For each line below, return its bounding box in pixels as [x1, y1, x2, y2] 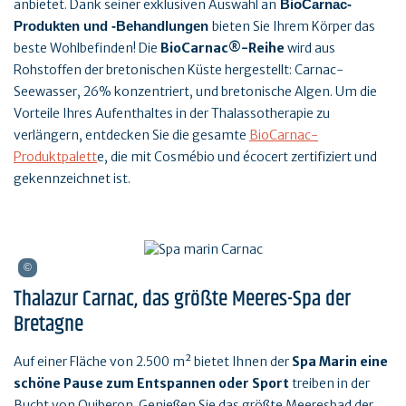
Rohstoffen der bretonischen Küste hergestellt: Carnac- [14, 61, 343, 78]
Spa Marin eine [292, 353, 388, 371]
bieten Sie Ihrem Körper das [212, 17, 375, 34]
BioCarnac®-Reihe [160, 39, 285, 56]
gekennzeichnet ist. [14, 169, 130, 187]
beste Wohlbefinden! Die [14, 39, 160, 56]
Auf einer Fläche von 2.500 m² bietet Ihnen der [14, 353, 292, 371]
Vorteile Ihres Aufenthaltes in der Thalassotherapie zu [14, 104, 330, 121]
